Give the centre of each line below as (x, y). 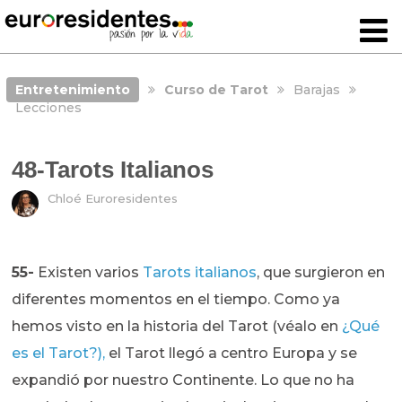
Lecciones (48, 108)
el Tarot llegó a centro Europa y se (232, 354)
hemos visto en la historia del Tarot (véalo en (177, 327)
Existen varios (89, 273)
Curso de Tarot (216, 90)
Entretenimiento (72, 90)
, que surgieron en (321, 273)
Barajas (316, 90)
